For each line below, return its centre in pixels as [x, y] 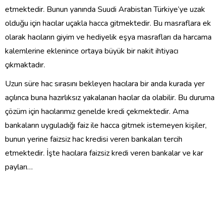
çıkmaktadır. [25, 65]
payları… [19, 167]
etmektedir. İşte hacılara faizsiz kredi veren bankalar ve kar [104, 153]
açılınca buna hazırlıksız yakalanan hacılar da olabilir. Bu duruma [110, 97]
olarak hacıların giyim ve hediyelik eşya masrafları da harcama [108, 37]
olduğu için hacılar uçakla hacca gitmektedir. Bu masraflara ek [108, 23]
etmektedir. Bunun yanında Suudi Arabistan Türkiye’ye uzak [105, 9]
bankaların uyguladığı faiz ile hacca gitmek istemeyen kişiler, [106, 125]
